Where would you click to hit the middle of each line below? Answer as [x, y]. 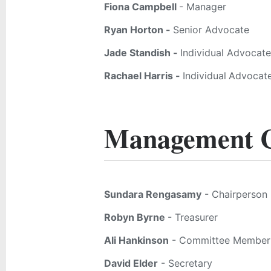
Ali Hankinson [136, 240]
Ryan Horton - [139, 30]
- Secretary [185, 263]
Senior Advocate [211, 30]
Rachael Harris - [143, 76]
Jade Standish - [142, 53]
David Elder [131, 263]
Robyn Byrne [136, 217]
